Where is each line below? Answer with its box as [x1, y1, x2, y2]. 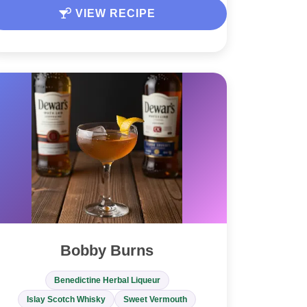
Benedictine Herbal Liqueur [53, 275, 160, 286]
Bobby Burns [60, 242, 153, 260]
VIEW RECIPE [71, 8, 156, 20]
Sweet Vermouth [123, 295, 187, 305]
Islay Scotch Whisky [27, 295, 106, 305]
